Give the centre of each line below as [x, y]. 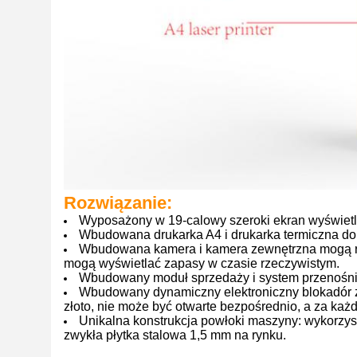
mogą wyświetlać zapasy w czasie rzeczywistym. [202, 263]
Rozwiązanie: [118, 203]
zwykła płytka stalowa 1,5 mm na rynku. [175, 335]
